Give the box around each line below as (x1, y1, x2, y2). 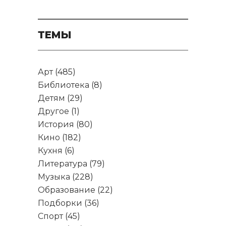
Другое (38, 106, 69, 116)
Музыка (38, 172, 70, 182)
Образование (38, 185, 95, 195)
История (38, 120, 74, 129)
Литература (38, 159, 87, 168)
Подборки (38, 198, 82, 208)
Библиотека (38, 80, 89, 90)
